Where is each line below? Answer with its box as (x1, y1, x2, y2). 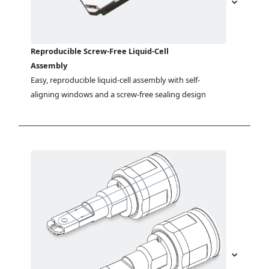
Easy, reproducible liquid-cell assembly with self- (31, 74, 201, 86)
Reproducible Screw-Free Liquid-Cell (31, 46, 169, 57)
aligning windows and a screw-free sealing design (31, 89, 207, 100)
